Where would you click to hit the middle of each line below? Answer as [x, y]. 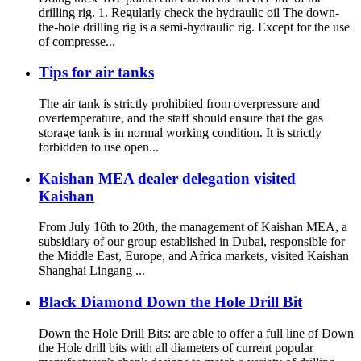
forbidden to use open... [99, 147]
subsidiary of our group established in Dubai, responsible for [192, 242]
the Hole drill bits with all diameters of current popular [176, 347]
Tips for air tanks [96, 73]
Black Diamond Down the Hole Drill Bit [170, 302]
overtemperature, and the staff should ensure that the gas [181, 118]
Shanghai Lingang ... [92, 271]
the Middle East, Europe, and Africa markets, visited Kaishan [194, 256]
